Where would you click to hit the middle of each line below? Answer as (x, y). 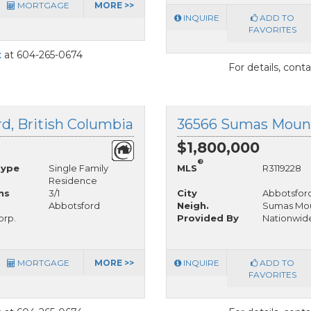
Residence (73, 180)
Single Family (78, 168)
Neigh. (193, 205)
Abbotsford (74, 205)
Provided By (208, 218)
